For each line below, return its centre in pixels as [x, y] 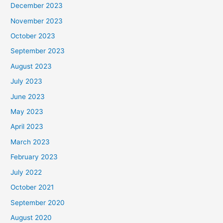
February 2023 [34, 157]
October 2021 [32, 187]
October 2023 [33, 36]
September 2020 [38, 202]
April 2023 [27, 127]
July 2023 [27, 81]
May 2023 [27, 112]
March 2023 [30, 142]
